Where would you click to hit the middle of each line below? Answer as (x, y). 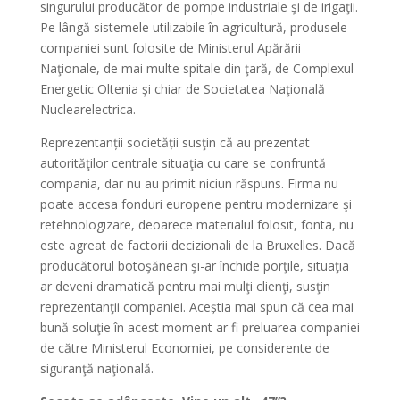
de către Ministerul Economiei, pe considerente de (184, 347)
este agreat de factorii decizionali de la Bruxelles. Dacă (197, 245)
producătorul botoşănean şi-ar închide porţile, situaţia (194, 265)
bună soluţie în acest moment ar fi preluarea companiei (200, 327)
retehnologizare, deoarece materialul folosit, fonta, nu (196, 224)
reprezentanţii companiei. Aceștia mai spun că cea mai (196, 306)
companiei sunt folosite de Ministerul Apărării (170, 47)
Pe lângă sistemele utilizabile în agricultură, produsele (193, 27)
